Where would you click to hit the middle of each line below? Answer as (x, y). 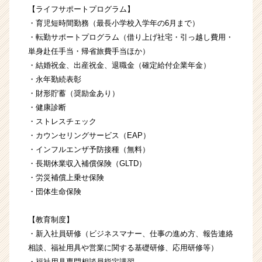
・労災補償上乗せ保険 (66, 178)
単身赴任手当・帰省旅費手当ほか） (89, 51)
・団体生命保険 (55, 192)
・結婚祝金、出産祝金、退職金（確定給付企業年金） (119, 65)
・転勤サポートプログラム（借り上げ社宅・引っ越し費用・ (131, 37)
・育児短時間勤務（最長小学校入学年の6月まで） (114, 23)
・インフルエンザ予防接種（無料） (89, 150)
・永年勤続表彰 (55, 80)
